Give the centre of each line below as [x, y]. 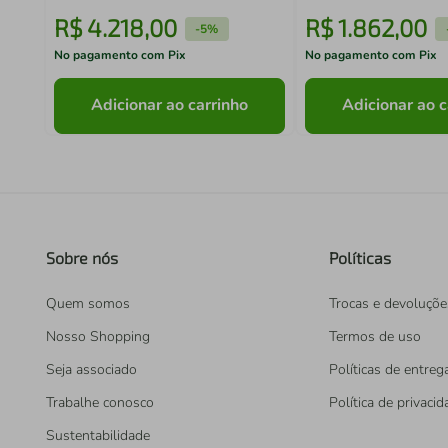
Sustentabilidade [98, 435]
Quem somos [88, 303]
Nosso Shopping [98, 336]
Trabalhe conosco [100, 402]
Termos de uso [375, 336]
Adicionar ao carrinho [170, 105]
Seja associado [91, 369]
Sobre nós [82, 257]
